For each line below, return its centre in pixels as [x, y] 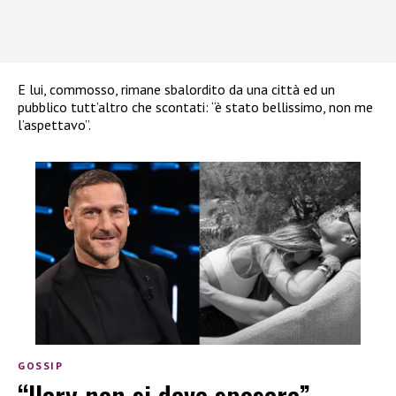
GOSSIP [41, 365]
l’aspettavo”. [54, 124]
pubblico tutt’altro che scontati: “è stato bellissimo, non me [195, 107]
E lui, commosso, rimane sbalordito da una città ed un [176, 89]
